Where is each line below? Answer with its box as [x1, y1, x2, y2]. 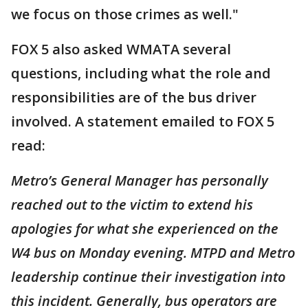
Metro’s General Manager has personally [11, 171, 268, 190]
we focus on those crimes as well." [11, 5, 239, 23]
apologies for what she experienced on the [11, 219, 278, 238]
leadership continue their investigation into [11, 267, 285, 286]
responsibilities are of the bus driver [11, 88, 256, 107]
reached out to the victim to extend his [11, 195, 253, 214]
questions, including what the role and [11, 64, 271, 82]
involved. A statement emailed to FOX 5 [11, 112, 274, 131]
